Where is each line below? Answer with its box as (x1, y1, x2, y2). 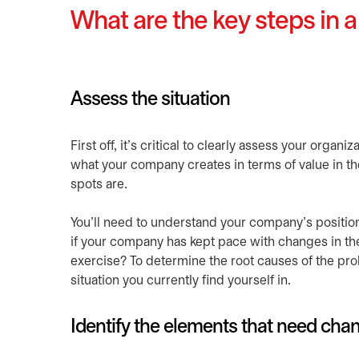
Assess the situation (71, 91, 230, 109)
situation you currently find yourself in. (71, 275, 291, 287)
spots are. (71, 179, 127, 191)
